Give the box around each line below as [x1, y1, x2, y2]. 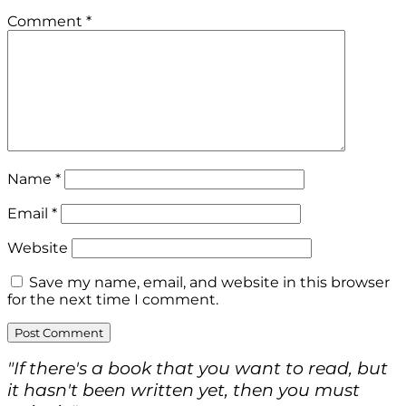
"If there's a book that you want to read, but [7, 357, 388, 380]
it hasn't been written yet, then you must [7, 379, 360, 401]
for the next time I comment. [7, 291, 218, 309]
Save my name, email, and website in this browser [29, 274, 390, 292]
